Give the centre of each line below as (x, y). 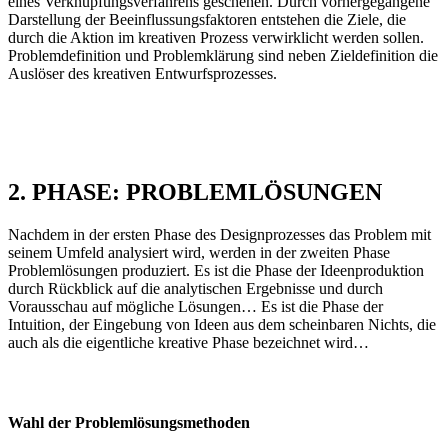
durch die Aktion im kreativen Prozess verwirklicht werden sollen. (216, 38)
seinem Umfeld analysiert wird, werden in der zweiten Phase (199, 253)
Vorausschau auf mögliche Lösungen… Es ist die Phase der (195, 307)
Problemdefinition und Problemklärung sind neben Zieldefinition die (223, 56)
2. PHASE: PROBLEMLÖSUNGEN (195, 192)
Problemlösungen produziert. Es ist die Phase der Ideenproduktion (216, 271)
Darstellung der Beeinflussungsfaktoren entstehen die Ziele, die (207, 20)
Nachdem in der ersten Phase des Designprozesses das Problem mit (219, 235)
